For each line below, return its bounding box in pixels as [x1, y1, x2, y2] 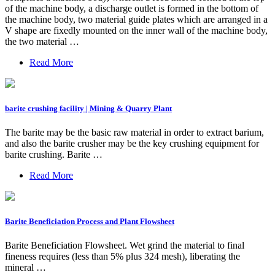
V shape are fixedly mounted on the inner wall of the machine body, [5, 25, 268, 36]
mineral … [5, 262, 46, 273]
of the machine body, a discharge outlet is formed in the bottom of [5, 2, 258, 14]
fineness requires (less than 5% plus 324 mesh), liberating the [5, 251, 240, 262]
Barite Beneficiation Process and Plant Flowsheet [5, 217, 174, 227]
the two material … [5, 36, 79, 47]
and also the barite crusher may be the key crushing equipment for [5, 138, 259, 149]
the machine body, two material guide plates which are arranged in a [5, 14, 268, 25]
